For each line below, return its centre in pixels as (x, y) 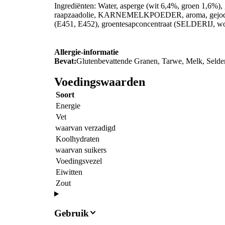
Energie (68, 106)
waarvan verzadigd (85, 128)
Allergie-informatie (86, 52)
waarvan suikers (81, 150)
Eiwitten (69, 172)
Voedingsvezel (79, 161)
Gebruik (72, 213)
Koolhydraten (78, 139)
